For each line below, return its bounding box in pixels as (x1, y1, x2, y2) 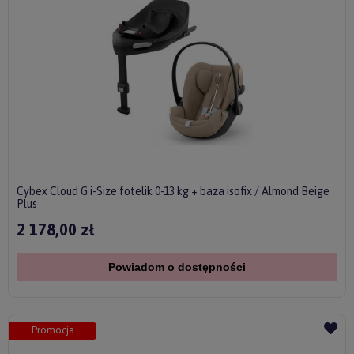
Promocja (31, 324, 74, 337)
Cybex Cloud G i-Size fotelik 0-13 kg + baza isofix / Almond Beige (17, 185, 330, 198)
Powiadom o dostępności (108, 261, 246, 274)
